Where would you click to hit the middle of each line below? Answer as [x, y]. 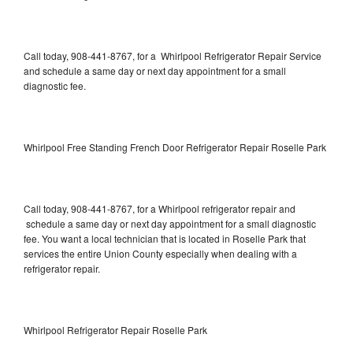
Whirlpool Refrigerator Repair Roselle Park [115, 330]
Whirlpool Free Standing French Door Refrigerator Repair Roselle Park [175, 147]
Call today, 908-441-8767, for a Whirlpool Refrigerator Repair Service [173, 56]
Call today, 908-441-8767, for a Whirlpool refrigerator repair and [160, 209]
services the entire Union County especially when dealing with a [160, 254]
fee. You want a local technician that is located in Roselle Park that [165, 239]
